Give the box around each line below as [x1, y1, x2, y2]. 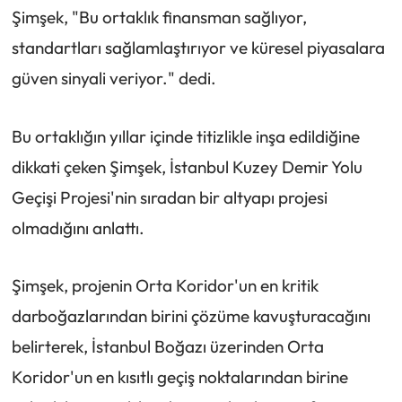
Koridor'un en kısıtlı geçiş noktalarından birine [11, 366, 348, 389]
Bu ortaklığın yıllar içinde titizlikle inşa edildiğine [11, 125, 360, 147]
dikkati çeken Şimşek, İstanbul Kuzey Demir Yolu [11, 155, 363, 178]
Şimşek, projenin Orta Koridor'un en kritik [11, 275, 319, 297]
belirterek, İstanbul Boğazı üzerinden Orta [11, 336, 324, 358]
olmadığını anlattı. [11, 216, 144, 239]
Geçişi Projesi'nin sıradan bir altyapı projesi [11, 186, 328, 208]
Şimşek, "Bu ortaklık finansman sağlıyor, [11, 5, 307, 28]
